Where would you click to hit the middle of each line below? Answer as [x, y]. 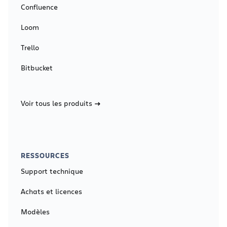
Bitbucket [37, 68]
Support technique [52, 171]
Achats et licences [51, 191]
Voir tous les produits [56, 103]
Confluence [39, 7]
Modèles [35, 212]
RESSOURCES [45, 155]
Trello [30, 47]
